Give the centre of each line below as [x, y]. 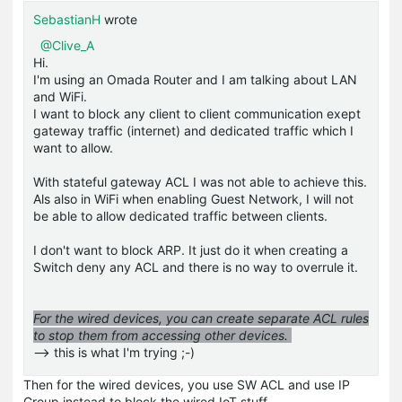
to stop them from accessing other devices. [162, 335]
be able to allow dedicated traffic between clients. [180, 215]
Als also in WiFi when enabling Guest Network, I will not [193, 198]
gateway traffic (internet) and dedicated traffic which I [193, 130]
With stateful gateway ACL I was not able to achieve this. [200, 181]
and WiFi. [60, 96]
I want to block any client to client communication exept [197, 113]
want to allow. [73, 147]
